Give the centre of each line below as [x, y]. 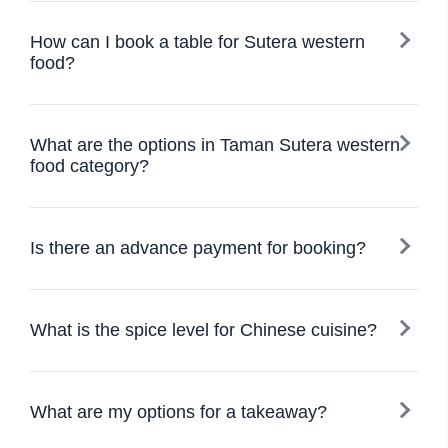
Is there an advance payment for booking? [198, 248]
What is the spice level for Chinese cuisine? [203, 330]
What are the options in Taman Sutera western [215, 145]
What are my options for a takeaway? [178, 412]
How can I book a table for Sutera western [197, 42]
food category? [89, 166]
